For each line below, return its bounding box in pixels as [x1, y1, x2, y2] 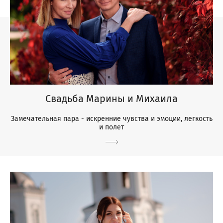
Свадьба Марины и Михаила [45, 92, 178, 105]
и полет [99, 122, 124, 131]
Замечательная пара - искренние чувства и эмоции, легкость [10, 114, 213, 123]
